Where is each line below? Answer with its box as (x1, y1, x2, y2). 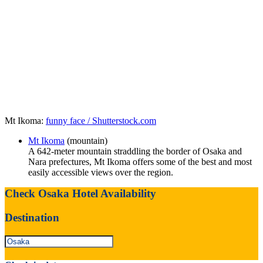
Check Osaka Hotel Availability (5, 187, 156, 200)
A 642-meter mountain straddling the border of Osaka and (28, 146, 242, 157)
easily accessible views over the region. (28, 167, 173, 178)
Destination (5, 211, 59, 224)
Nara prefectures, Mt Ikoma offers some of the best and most (28, 157, 252, 167)
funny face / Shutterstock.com (46, 116, 156, 126)
